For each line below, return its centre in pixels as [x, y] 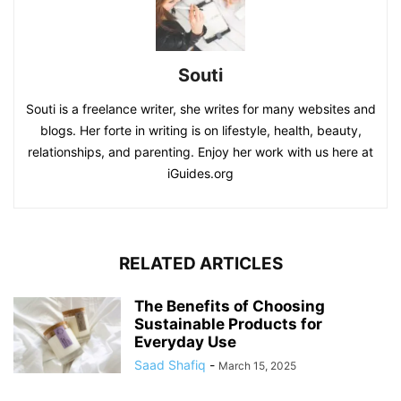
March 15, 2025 [257, 365]
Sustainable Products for [228, 324]
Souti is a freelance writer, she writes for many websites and [200, 108]
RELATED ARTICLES [200, 263]
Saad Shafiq [170, 364]
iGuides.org [200, 173]
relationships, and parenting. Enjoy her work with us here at [200, 151]
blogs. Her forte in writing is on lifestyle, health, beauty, [200, 130]
